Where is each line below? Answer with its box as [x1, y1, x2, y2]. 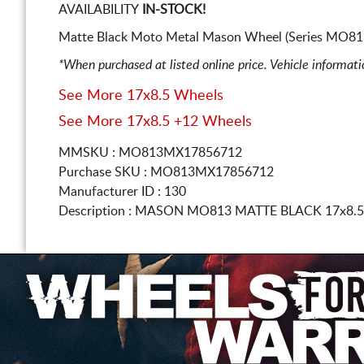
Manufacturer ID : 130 [58, 185, 186, 198]
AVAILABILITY [58, 3, 139, 16]
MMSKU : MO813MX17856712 [58, 146, 242, 159]
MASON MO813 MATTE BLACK [135, 205, 325, 218]
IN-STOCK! [139, 3, 206, 16]
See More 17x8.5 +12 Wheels [58, 115, 252, 129]
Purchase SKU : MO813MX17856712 [58, 166, 274, 179]
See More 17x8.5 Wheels [58, 89, 223, 103]
